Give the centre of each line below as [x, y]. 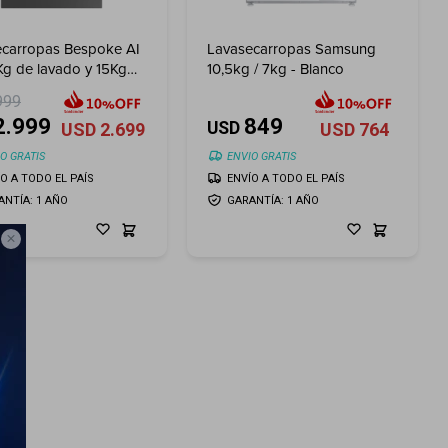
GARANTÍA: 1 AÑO [273, 200]
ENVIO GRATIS [262, 156]
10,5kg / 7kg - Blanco [276, 68]
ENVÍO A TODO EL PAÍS [286, 178]
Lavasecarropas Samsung [292, 48]
